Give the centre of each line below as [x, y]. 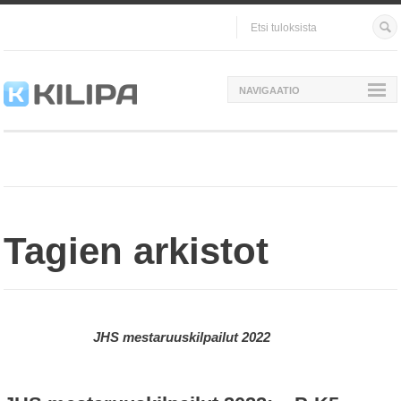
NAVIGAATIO [269, 90]
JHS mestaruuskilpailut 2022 [182, 337]
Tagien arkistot [136, 251]
